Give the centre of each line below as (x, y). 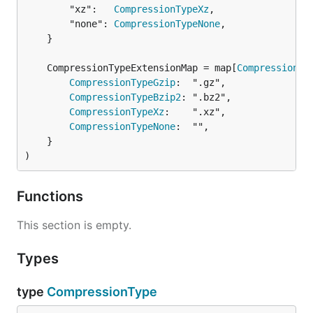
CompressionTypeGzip (122, 82)
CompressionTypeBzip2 (125, 97)
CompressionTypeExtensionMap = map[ (142, 68)
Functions (52, 196)
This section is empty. (74, 225)
